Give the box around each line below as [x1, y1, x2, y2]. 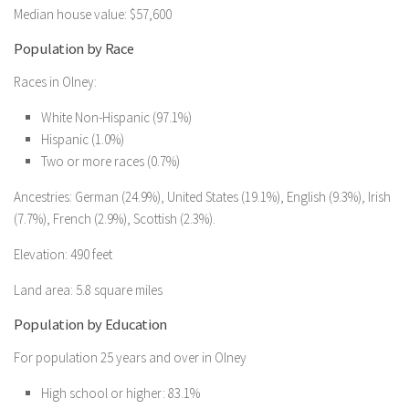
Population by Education [14, 315, 168, 334]
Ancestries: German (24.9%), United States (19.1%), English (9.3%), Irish [14, 188, 391, 205]
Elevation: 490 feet [14, 246, 112, 263]
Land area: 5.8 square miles [14, 281, 163, 299]
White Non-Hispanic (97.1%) [41, 109, 192, 126]
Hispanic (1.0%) [41, 131, 124, 148]
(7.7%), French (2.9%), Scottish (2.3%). [14, 210, 215, 227]
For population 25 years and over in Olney [14, 349, 246, 366]
